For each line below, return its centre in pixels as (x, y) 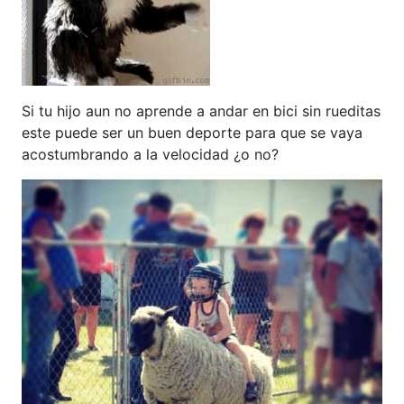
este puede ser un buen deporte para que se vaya (192, 133)
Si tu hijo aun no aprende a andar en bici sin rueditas (201, 111)
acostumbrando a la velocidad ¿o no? (150, 155)
